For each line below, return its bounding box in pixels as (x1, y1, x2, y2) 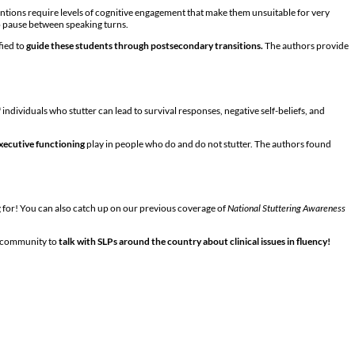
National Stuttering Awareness (227, 202, 345, 215)
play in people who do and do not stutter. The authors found (85, 137, 331, 150)
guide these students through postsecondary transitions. (26, 39, 263, 52)
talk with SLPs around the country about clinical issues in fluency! (59, 235, 330, 248)
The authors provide (263, 39, 349, 52)
